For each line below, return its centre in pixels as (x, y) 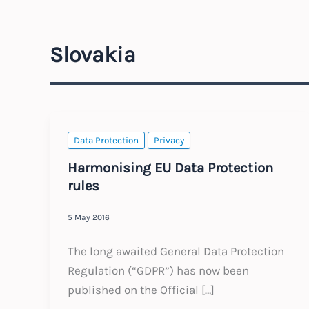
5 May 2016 (88, 218)
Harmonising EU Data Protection (170, 167)
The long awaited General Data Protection (176, 251)
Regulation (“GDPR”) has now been (158, 270)
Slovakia (93, 54)
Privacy (169, 141)
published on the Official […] (141, 289)
